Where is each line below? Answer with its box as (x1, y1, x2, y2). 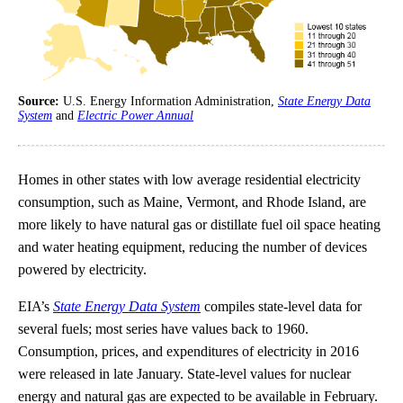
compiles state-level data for (201, 298, 362, 314)
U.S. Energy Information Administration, (63, 94, 278, 108)
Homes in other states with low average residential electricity (18, 171, 361, 187)
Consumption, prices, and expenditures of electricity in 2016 (18, 343, 359, 359)
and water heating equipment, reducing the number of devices (18, 238, 367, 255)
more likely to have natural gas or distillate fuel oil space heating (18, 216, 381, 232)
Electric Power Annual (77, 108, 193, 122)
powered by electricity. (18, 261, 147, 277)
